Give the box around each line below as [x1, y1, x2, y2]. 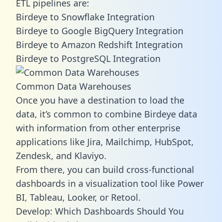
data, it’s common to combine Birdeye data [16, 108, 197, 120]
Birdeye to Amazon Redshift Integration [16, 38, 183, 51]
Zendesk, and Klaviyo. [16, 149, 107, 162]
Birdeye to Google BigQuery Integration [16, 24, 183, 37]
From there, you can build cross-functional [16, 163, 194, 175]
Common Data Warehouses [16, 80, 131, 92]
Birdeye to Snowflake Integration [16, 10, 155, 23]
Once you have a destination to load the [16, 94, 184, 106]
